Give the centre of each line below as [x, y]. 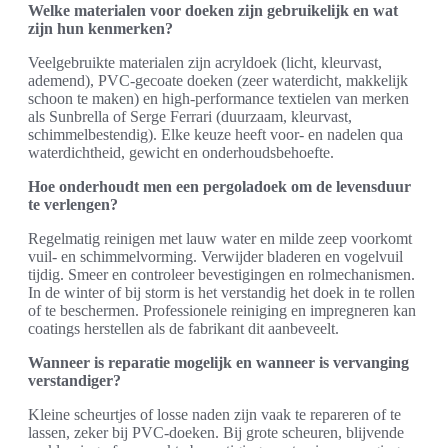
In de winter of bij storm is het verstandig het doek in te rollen [221, 293]
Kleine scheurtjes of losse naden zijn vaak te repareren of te [214, 415]
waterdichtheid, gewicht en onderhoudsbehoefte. [181, 153]
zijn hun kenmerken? [100, 29]
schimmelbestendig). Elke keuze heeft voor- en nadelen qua [215, 135]
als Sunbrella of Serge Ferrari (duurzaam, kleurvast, [190, 117]
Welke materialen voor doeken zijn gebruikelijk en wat [213, 11]
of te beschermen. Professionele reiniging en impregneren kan [222, 311]
